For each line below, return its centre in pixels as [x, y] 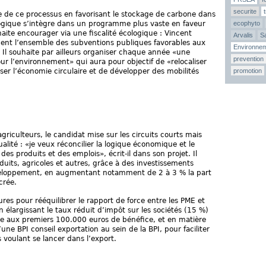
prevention [248, 59]
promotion [248, 71]
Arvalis [243, 35]
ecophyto [247, 23]
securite [245, 11]
